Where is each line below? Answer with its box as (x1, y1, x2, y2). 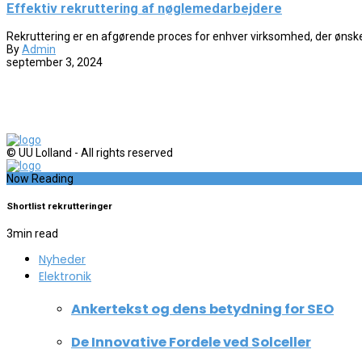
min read (13, 227, 58, 241)
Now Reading (6, 171, 74, 185)
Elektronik (39, 268, 91, 285)
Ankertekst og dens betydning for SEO (71, 299, 334, 318)
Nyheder (39, 251, 86, 268)
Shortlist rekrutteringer (6, 200, 112, 212)
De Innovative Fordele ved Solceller (71, 333, 311, 352)
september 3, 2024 (6, 55, 103, 69)
